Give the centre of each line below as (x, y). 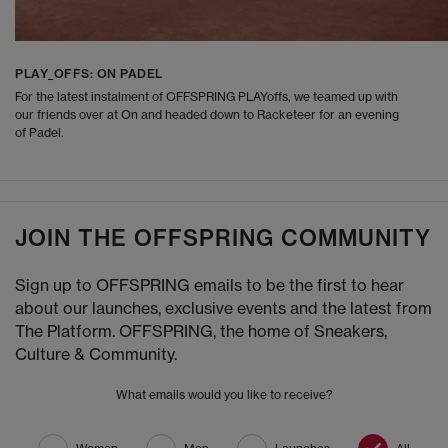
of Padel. (39, 133)
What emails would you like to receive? (224, 395)
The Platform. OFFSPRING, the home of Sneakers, (201, 331)
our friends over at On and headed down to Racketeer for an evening (207, 115)
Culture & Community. (96, 354)
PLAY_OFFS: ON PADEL (89, 74)
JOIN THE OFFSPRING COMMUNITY (223, 238)
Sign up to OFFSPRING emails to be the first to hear (209, 285)
